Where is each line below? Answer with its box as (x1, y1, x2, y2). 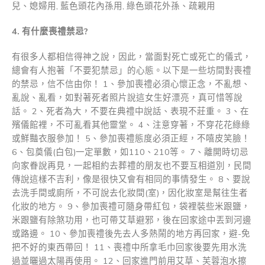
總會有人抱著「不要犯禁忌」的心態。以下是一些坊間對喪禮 (12, 64, 251, 77)
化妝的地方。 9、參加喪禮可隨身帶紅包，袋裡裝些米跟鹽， (12, 201, 250, 213)
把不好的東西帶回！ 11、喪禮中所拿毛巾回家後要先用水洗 (12, 241, 247, 254)
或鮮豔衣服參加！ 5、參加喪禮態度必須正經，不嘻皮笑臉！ (12, 132, 250, 145)
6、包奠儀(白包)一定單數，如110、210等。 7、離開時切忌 (12, 146, 248, 159)
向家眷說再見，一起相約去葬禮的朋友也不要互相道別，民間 (12, 160, 251, 172)
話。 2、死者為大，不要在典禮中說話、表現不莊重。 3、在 (12, 105, 249, 118)
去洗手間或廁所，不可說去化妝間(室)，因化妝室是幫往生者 (12, 187, 248, 199)
